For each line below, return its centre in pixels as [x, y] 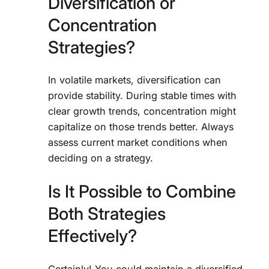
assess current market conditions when [138, 143]
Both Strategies [107, 214]
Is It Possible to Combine [142, 192]
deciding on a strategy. [101, 158]
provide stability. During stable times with [142, 96]
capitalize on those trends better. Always [141, 127]
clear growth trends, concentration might [142, 111]
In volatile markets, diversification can [134, 80]
